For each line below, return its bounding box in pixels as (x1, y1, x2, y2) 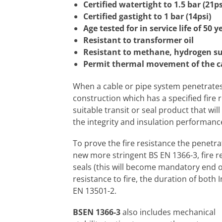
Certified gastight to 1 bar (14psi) (83, 11, 211, 22)
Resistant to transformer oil (83, 35, 194, 46)
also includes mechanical (122, 207, 216, 218)
